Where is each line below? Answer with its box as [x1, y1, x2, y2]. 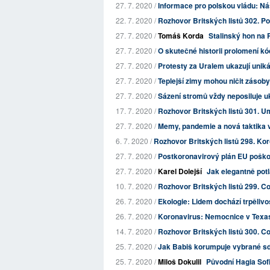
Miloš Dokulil [158, 256, 201, 267]
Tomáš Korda [158, 30, 204, 41]
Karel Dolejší [158, 166, 202, 177]
